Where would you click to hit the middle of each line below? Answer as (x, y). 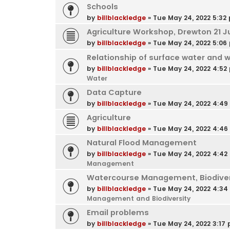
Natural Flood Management (141, 142)
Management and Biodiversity (138, 198)
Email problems (118, 212)
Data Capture (114, 92)
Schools (102, 7)
